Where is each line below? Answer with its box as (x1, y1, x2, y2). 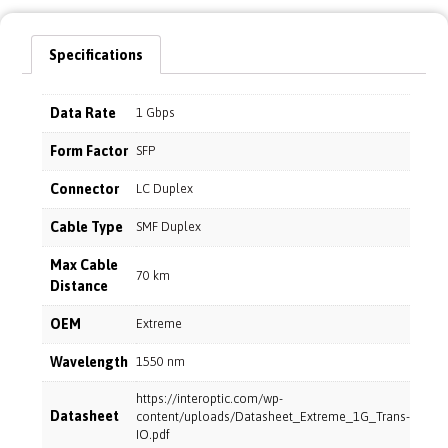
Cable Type (50, 218, 123, 235)
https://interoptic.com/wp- (136, 390, 283, 406)
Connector (50, 180, 119, 197)
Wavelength (50, 353, 128, 370)
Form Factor (50, 142, 128, 159)
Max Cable (50, 256, 118, 273)
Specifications (48, 46, 143, 63)
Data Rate (50, 104, 116, 121)
